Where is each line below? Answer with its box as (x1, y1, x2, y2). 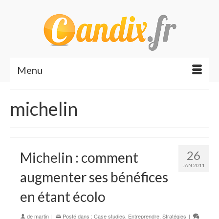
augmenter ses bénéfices (20, 169, 168, 185)
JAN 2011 (182, 162, 205, 168)
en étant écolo (20, 188, 106, 205)
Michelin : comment (20, 149, 138, 166)
